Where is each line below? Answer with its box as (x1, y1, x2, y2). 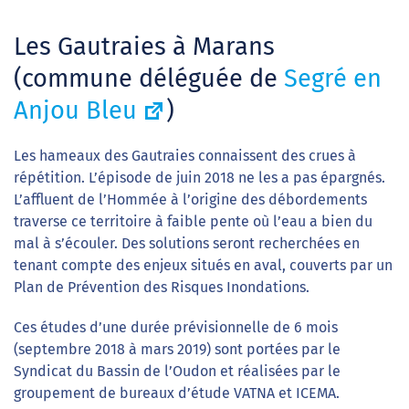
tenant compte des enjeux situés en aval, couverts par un (14, 256, 393, 274)
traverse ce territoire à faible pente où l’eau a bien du (14, 212, 372, 230)
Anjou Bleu (14, 95, 137, 125)
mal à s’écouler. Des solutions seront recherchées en (14, 234, 360, 252)
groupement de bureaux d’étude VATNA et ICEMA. (14, 383, 340, 402)
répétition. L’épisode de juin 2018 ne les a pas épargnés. (14, 168, 385, 186)
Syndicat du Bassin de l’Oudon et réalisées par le (14, 362, 341, 380)
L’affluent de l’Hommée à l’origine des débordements (14, 190, 367, 208)
